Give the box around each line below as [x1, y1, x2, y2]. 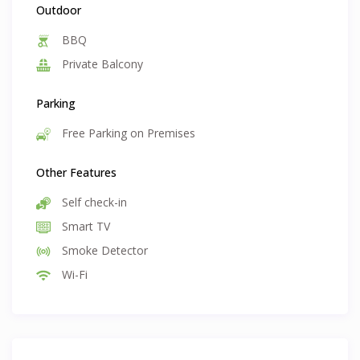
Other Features [36, 165, 117, 181]
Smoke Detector [59, 243, 149, 259]
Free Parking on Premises [59, 125, 196, 141]
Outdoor [36, 2, 82, 18]
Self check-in [59, 194, 128, 211]
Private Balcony [59, 56, 144, 72]
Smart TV [59, 219, 111, 235]
